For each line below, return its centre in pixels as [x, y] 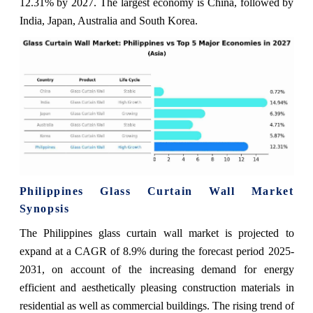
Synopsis [44, 208]
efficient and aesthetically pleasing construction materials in [156, 287]
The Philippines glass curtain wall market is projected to [156, 233]
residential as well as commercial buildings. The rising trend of [156, 305]
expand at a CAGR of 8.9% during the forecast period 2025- [156, 251]
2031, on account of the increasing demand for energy [156, 269]
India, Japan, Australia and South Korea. [108, 20]
